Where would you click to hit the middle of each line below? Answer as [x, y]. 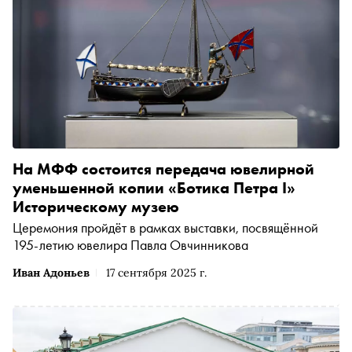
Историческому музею [96, 206]
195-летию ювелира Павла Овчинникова [130, 244]
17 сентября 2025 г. [156, 272]
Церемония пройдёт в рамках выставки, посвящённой [165, 227]
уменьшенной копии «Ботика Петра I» [154, 187]
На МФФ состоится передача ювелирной [163, 169]
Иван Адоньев [51, 272]
